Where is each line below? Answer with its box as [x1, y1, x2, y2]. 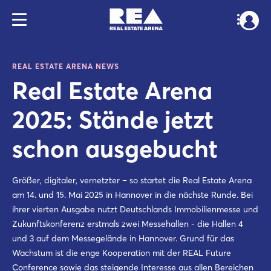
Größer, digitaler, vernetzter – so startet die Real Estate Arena [12, 175, 252, 186]
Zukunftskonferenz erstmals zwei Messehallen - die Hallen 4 [12, 218, 243, 229]
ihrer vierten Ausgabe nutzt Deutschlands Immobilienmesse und [12, 204, 258, 215]
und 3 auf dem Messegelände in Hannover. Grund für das [12, 233, 234, 244]
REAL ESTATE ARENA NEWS [12, 62, 119, 71]
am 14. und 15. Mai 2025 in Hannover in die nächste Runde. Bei [12, 189, 253, 200]
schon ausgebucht [12, 134, 218, 163]
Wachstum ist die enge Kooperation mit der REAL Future [12, 247, 231, 258]
